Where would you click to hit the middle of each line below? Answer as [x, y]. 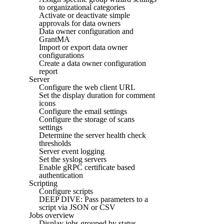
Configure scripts [66, 191]
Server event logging [72, 151]
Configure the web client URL [87, 87]
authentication [61, 175]
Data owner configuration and [86, 31]
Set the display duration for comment [97, 95]
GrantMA [54, 39]
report [48, 71]
